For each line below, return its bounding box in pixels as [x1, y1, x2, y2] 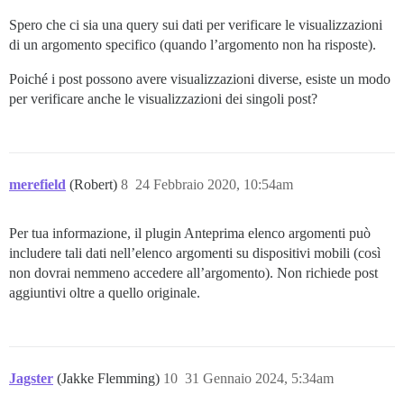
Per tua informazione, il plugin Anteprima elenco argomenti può [9, 225, 371, 242]
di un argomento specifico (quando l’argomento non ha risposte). [9, 37, 376, 53]
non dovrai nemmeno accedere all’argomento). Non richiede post [9, 265, 378, 281]
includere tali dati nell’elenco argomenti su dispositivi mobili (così [9, 245, 381, 262]
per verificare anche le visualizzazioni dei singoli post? [9, 91, 317, 107]
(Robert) [69, 177, 121, 193]
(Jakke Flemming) [57, 371, 163, 387]
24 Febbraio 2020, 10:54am [135, 177, 293, 193]
